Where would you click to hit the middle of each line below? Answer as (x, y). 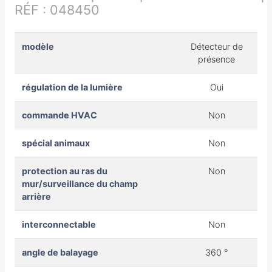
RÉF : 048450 (57, 9)
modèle (38, 46)
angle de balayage (60, 252)
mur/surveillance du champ (80, 183)
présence (216, 59)
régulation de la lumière (72, 87)
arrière (36, 196)
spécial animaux (56, 143)
